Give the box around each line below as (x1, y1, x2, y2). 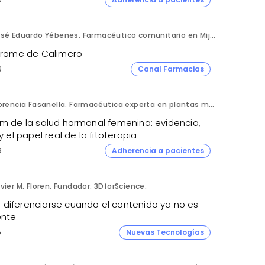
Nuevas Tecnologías (125, 227, 204, 237)
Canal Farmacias (137, 63, 204, 74)
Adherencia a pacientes (111, 145, 204, 156)
